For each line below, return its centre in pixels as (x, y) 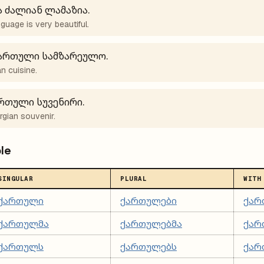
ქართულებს (148, 246)
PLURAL (134, 179)
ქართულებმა (151, 223)
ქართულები (148, 200)
